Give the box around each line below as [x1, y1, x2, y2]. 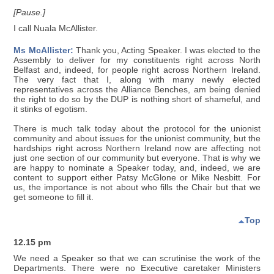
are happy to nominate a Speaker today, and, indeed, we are [13, 163, 261, 172]
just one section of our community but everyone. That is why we [13, 153, 261, 163]
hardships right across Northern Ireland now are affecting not [13, 143, 261, 153]
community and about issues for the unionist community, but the [13, 133, 261, 143]
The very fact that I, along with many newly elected [13, 75, 261, 84]
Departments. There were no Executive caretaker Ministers [13, 263, 261, 273]
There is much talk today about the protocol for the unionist [13, 124, 261, 133]
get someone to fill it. [13, 192, 94, 202]
